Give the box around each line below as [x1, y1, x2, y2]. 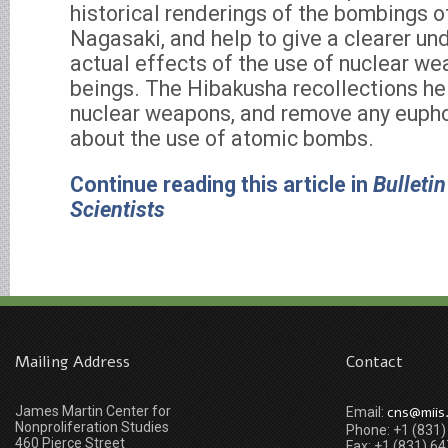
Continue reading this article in [70, 172, 373, 197]
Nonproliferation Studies [15, 419, 169, 435]
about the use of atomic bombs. [70, 126, 374, 151]
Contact [346, 351, 403, 373]
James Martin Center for [15, 403, 171, 419]
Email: [346, 404, 387, 420]
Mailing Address [15, 351, 130, 373]
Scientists [70, 197, 165, 222]
